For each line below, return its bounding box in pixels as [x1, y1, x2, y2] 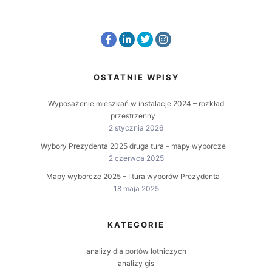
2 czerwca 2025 [108, 154, 164, 163]
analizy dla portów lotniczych [86, 246, 186, 256]
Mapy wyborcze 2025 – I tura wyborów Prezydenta [46, 172, 220, 182]
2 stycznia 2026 [109, 123, 163, 133]
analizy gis [118, 259, 154, 268]
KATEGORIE [107, 220, 165, 230]
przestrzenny [110, 111, 155, 121]
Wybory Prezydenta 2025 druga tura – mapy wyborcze [40, 141, 226, 151]
